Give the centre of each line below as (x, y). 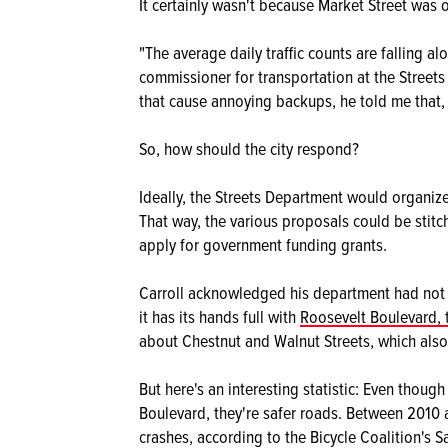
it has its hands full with (219, 316)
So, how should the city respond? (249, 148)
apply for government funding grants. (263, 244)
